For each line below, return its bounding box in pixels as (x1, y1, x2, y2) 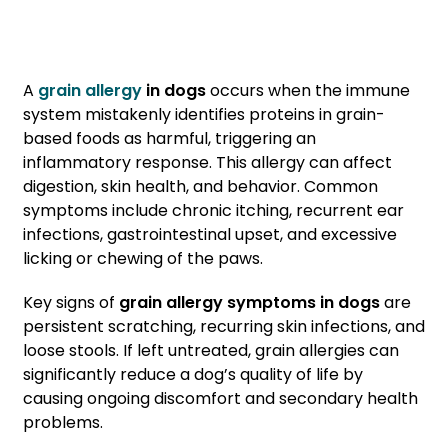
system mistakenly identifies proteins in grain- (23, 103, 385, 126)
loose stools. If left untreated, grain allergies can (23, 339, 399, 362)
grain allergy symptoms (119, 291, 316, 314)
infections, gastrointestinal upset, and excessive (23, 223, 397, 246)
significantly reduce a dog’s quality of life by (23, 363, 363, 386)
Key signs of (23, 291, 119, 314)
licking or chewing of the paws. (23, 247, 263, 270)
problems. (23, 411, 103, 434)
